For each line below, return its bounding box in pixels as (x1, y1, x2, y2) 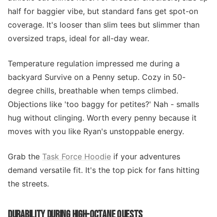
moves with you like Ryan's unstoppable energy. (8, 126, 184, 136)
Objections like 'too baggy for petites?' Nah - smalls (8, 99, 199, 109)
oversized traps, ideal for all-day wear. (8, 33, 149, 43)
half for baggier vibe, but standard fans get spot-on (8, 6, 198, 16)
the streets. (8, 179, 49, 188)
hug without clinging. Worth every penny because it (8, 113, 197, 123)
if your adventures (111, 152, 180, 161)
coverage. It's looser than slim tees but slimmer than (8, 20, 200, 30)
